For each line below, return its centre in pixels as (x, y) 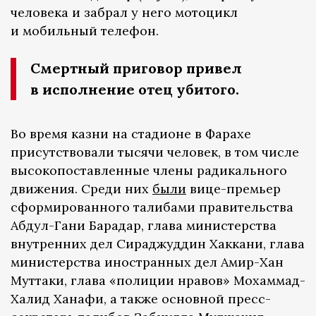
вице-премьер (233, 189)
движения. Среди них (81, 189)
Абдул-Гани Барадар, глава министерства (144, 226)
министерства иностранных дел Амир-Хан (147, 262)
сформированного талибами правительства (152, 207)
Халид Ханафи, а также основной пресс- (141, 299)
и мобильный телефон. (85, 31)
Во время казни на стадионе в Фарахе (131, 134)
